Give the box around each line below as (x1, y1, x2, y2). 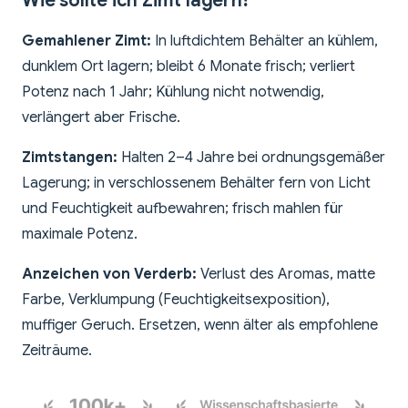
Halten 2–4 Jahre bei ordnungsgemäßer (117, 148, 385, 168)
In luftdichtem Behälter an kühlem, (151, 32, 378, 51)
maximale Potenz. (22, 225, 138, 244)
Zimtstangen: (22, 148, 117, 168)
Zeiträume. (22, 342, 92, 361)
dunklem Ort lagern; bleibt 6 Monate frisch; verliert (22, 57, 355, 76)
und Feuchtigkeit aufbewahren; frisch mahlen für (22, 199, 343, 219)
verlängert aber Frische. (22, 108, 180, 127)
